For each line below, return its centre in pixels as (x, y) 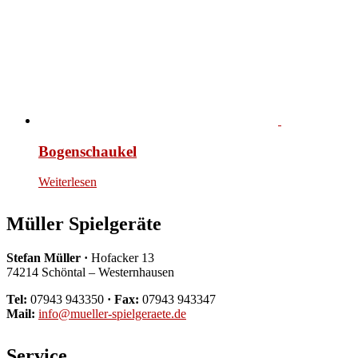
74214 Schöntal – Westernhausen (90, 272)
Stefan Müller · (47, 258)
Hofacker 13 (121, 258)
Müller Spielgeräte (84, 224)
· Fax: (123, 300)
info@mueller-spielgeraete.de (112, 314)
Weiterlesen (68, 182)
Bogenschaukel (88, 151)
